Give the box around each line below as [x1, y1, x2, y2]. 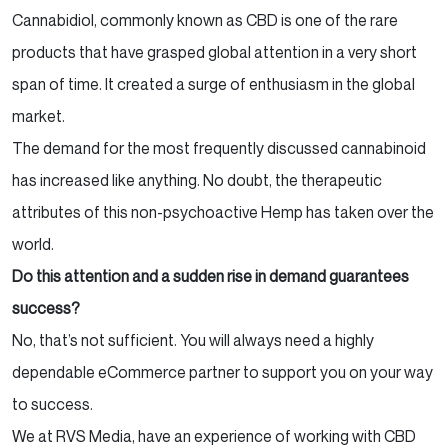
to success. [12, 393, 93, 414]
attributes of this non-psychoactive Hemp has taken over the [12, 201, 434, 222]
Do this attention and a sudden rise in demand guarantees [12, 265, 409, 286]
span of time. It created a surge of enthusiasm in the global [12, 73, 415, 94]
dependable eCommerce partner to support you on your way [12, 361, 433, 382]
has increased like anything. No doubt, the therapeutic [12, 169, 382, 190]
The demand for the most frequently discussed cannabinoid [12, 137, 426, 158]
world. [12, 233, 60, 254]
